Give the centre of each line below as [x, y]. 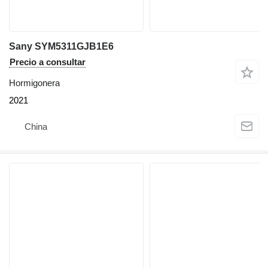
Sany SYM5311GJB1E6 [61, 46]
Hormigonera [34, 83]
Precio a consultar [48, 62]
